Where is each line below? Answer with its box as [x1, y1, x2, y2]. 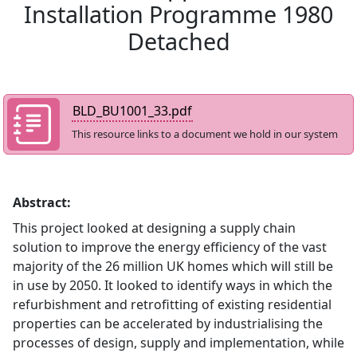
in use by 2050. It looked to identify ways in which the [13, 277, 332, 294]
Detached [127, 25, 230, 57]
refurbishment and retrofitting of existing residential [13, 296, 331, 313]
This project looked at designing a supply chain [13, 219, 296, 237]
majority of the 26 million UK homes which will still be [13, 257, 333, 275]
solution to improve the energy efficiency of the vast [13, 238, 327, 256]
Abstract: [13, 194, 71, 211]
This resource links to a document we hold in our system [71, 127, 338, 141]
